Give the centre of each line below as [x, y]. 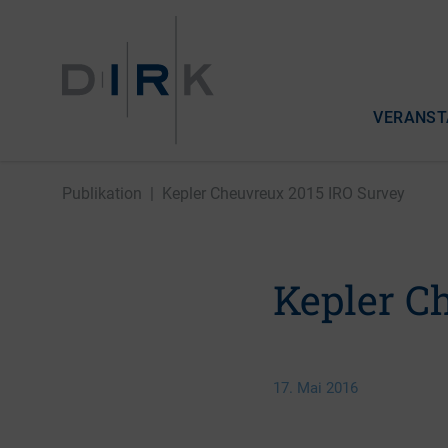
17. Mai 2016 [316, 387]
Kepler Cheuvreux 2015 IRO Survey [283, 194]
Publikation [102, 194]
